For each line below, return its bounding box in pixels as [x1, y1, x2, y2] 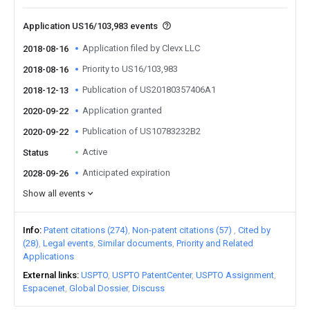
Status [23, 147, 48, 158]
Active [82, 147, 107, 157]
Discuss [132, 283, 165, 293]
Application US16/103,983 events [23, 21, 160, 31]
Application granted [82, 105, 162, 116]
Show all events [23, 188, 85, 199]
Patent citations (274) [44, 225, 128, 235]
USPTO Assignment [196, 270, 274, 280]
